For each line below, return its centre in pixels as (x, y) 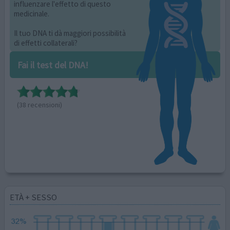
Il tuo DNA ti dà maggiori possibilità (70, 33)
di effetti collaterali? (46, 43)
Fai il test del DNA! (53, 65)
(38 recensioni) (39, 105)
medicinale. (32, 13)
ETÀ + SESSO (34, 197)
